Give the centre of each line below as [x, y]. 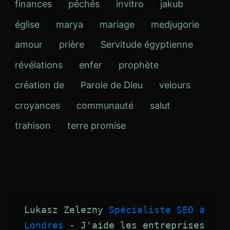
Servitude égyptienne [147, 45]
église [27, 24]
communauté [105, 105]
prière [72, 45]
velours [175, 85]
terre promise [97, 126]
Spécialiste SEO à [157, 210]
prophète [139, 65]
